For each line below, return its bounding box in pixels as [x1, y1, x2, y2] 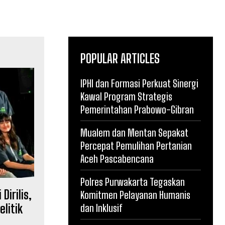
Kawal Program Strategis [80, 90, 172, 102]
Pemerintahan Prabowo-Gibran [80, 103, 194, 116]
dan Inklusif [80, 202, 123, 214]
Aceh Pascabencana [80, 153, 154, 165]
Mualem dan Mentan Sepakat [80, 127, 188, 139]
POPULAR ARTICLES [80, 51, 160, 66]
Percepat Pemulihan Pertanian [80, 140, 192, 152]
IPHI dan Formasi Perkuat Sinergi [80, 77, 198, 89]
